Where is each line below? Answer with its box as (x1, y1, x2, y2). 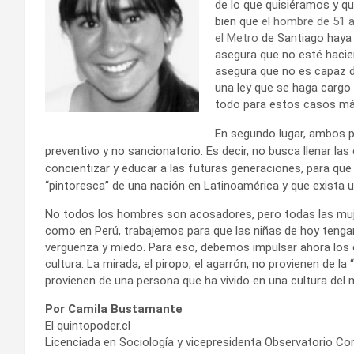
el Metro (215, 30, 262, 45)
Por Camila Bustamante (45, 301, 183, 316)
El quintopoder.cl (45, 318, 130, 333)
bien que (215, 13, 262, 28)
